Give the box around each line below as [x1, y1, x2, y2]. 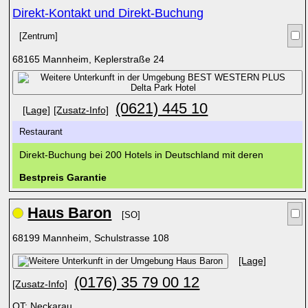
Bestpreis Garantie [19, 172, 107, 183]
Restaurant [19, 127, 69, 137]
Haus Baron [27, 204, 112, 221]
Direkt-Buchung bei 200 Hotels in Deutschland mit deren [19, 149, 264, 160]
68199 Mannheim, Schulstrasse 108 [12, 232, 173, 243]
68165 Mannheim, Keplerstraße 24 [12, 54, 168, 65]
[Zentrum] [19, 32, 58, 41]
